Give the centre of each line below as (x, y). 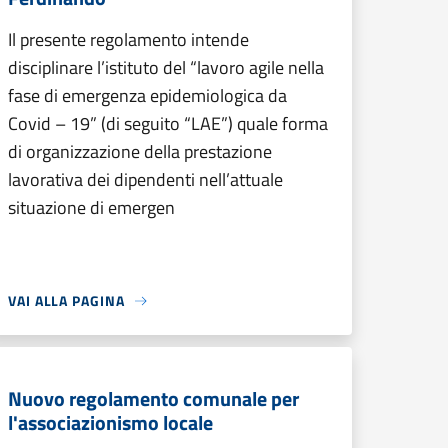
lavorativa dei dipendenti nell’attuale (145, 179)
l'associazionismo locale (110, 422)
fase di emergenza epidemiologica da (147, 95)
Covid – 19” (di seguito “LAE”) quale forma (168, 123)
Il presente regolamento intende (128, 39)
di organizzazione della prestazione (140, 151)
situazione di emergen (91, 207)
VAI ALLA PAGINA (66, 300)
